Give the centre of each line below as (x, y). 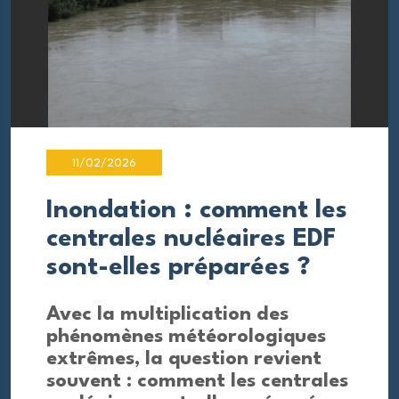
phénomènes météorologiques (186, 337)
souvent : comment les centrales (197, 381)
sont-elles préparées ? (178, 268)
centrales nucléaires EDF (191, 239)
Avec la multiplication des (167, 314)
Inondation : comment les (197, 211)
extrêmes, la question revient (184, 359)
